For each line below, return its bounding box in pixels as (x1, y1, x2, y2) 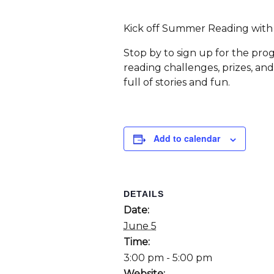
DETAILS (124, 189, 164, 199)
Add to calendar (154, 132, 220, 144)
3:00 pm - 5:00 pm (124, 252, 212, 264)
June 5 (124, 220, 157, 232)
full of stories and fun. (124, 76, 230, 88)
